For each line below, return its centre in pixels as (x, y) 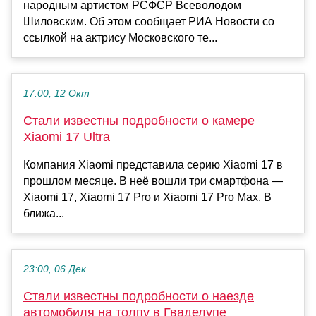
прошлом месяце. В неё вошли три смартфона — (153, 181)
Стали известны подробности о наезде (139, 297)
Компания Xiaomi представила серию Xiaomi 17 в (153, 165)
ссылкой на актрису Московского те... (120, 38)
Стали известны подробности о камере (139, 121)
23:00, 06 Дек (55, 269)
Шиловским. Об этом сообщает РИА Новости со (149, 22)
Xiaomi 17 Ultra (67, 137)
